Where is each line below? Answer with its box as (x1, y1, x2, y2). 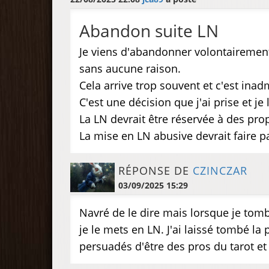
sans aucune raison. (79, 61, 181, 76)
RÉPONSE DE (118, 163, 193, 178)
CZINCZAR (192, 163, 247, 178)
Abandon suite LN (79, 19, 219, 42)
